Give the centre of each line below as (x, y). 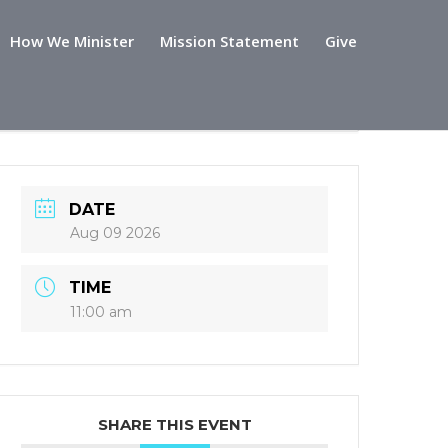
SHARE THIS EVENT (174, 425)
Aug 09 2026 (115, 232)
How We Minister (72, 41)
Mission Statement (229, 41)
